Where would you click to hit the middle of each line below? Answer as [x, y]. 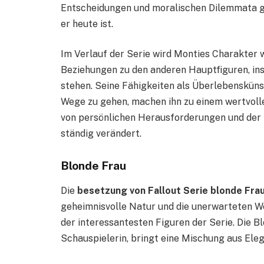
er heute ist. [87, 24]
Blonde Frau [93, 165]
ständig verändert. [101, 134]
